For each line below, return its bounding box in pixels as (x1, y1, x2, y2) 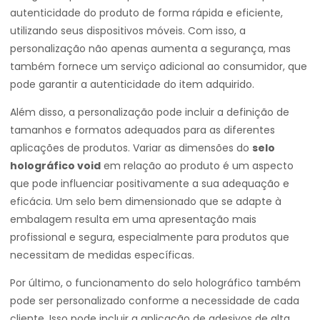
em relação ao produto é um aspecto (101, 159, 294, 173)
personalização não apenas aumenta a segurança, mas (10, 41, 291, 56)
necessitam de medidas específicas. (10, 248, 194, 262)
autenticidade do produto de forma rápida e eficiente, (10, 6, 283, 20)
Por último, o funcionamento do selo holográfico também (10, 276, 301, 290)
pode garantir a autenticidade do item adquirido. (10, 77, 254, 91)
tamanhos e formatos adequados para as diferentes (10, 123, 275, 137)
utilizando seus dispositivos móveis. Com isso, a (10, 24, 246, 38)
